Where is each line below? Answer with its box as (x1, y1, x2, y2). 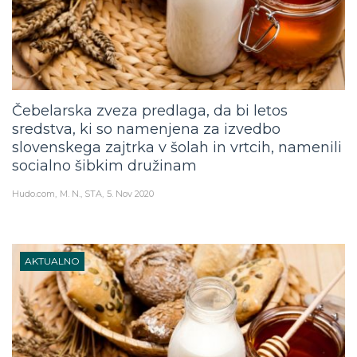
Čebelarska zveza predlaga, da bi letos (12, 91, 288, 109)
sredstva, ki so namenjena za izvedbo (12, 109, 280, 127)
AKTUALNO (25, 244, 80, 256)
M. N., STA (60, 177, 102, 189)
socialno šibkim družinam (12, 146, 197, 164)
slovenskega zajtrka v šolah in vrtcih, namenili (12, 127, 342, 146)
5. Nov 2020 (107, 177, 154, 189)
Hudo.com (12, 177, 55, 189)
